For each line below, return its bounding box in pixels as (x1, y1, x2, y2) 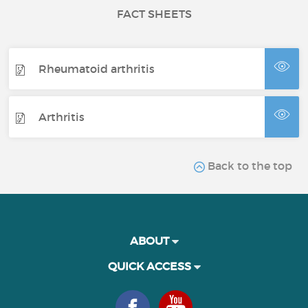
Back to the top (204, 159, 292, 173)
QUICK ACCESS (107, 259, 194, 274)
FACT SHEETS (116, 7, 192, 21)
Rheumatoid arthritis (38, 61, 155, 76)
